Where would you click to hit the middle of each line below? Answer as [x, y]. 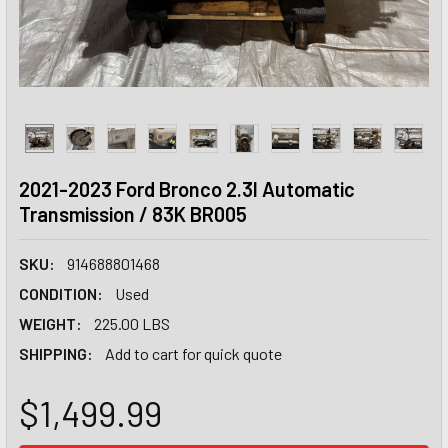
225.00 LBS [132, 323]
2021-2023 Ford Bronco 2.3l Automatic [187, 189]
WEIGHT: [50, 323]
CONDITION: [61, 293]
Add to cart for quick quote [193, 353]
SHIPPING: [56, 353]
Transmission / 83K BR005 [133, 214]
